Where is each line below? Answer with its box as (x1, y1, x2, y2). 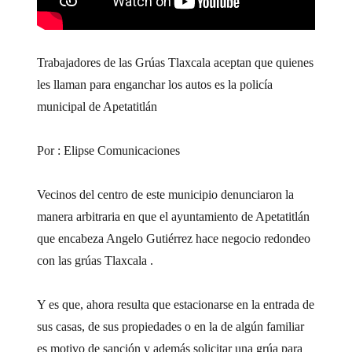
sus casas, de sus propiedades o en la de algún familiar (37, 319, 305, 333)
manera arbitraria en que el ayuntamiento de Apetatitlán (37, 209, 310, 223)
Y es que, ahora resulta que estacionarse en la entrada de (37, 297, 315, 311)
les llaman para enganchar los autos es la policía (37, 77, 273, 91)
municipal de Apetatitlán (37, 99, 158, 113)
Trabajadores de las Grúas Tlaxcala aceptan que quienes (37, 55, 314, 69)
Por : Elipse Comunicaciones (37, 143, 181, 157)
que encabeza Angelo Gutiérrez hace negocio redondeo (37, 231, 311, 245)
